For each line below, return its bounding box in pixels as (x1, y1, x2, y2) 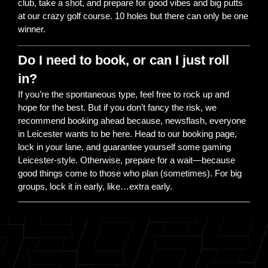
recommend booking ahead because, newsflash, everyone (18, 115, 246, 126)
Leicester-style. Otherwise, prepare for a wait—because (18, 154, 235, 165)
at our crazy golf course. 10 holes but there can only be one (18, 10, 248, 21)
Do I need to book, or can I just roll (18, 52, 229, 68)
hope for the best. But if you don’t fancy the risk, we (18, 102, 217, 112)
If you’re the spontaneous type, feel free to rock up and (18, 89, 229, 99)
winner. (18, 23, 45, 34)
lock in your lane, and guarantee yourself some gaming (18, 141, 231, 152)
